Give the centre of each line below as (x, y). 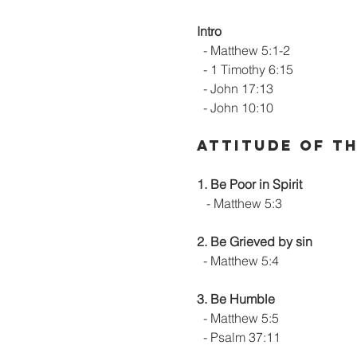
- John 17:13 (235, 88)
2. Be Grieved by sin (255, 241)
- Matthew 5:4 (238, 261)
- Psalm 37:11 (239, 337)
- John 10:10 (235, 108)
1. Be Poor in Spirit (249, 184)
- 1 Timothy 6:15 (245, 69)
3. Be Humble (236, 299)
